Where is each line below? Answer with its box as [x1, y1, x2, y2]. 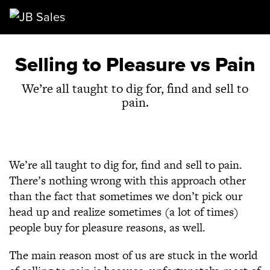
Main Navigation [9, 16, 145, 40]
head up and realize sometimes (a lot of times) [9, 204, 239, 220]
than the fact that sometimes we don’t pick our [9, 188, 242, 204]
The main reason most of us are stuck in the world [9, 247, 258, 263]
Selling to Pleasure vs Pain [14, 53, 256, 77]
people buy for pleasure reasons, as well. [9, 219, 206, 236]
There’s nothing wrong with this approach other [9, 172, 246, 189]
